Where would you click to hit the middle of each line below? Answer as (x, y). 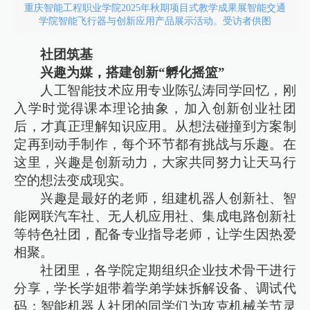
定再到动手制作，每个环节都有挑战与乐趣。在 (155, 144)
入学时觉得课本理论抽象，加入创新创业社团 (155, 108)
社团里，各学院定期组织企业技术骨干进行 (168, 270)
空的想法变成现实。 (75, 180)
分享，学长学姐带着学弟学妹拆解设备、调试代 (155, 288)
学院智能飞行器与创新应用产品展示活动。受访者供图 (155, 21)
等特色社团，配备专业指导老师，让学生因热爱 (155, 234)
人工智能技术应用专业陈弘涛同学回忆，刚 (168, 90)
